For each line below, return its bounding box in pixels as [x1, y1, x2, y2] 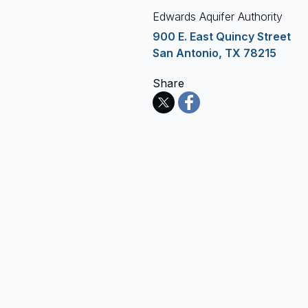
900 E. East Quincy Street [153, 30, 291, 43]
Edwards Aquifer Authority [153, 10, 283, 23]
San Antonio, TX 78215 [153, 46, 276, 60]
